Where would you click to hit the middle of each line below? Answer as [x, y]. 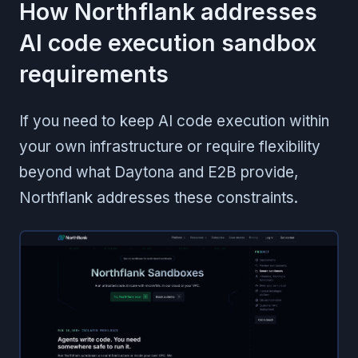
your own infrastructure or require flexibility [170, 146]
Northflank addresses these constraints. [159, 197]
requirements [94, 74]
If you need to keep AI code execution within [174, 121]
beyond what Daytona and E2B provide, [159, 172]
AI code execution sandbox [168, 42]
